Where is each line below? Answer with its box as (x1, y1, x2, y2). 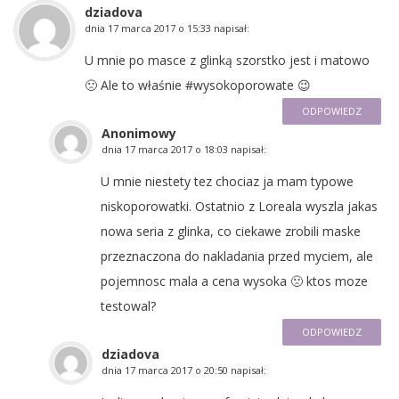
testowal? (101, 297, 156, 314)
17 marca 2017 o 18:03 (125, 142, 228, 156)
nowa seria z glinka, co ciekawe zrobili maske (101, 222, 361, 240)
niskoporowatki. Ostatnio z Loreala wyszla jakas (101, 197, 378, 215)
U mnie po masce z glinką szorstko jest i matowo (85, 51, 370, 69)
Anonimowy (102, 124, 176, 142)
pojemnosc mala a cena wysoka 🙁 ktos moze (101, 272, 368, 289)
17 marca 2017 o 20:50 (125, 362, 228, 377)
